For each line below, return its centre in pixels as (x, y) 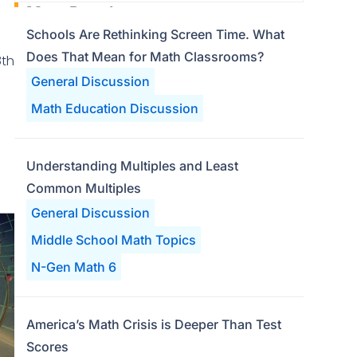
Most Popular (77, 13)
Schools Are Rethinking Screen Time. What (155, 34)
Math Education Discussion (114, 108)
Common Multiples (83, 188)
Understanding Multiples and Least (132, 166)
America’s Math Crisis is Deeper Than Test (153, 324)
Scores (47, 347)
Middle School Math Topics (113, 240)
